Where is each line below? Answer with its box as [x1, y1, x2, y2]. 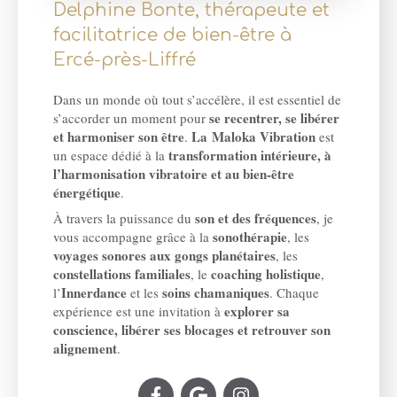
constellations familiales [53, 263, 191, 284]
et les [127, 283, 162, 301]
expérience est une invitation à [53, 301, 224, 320]
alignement [53, 338, 117, 358]
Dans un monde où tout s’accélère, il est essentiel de [53, 90, 341, 108]
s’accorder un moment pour [53, 108, 209, 127]
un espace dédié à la [53, 145, 168, 164]
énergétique [53, 182, 121, 202]
